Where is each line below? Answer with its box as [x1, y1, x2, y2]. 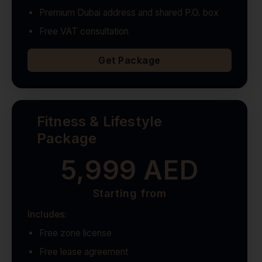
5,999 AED [60, 154, 199, 187]
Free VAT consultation [39, 26, 129, 37]
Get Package [98, 54, 161, 67]
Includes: [27, 209, 67, 220]
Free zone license [39, 227, 112, 239]
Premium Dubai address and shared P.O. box [39, 7, 219, 19]
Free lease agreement [39, 246, 128, 258]
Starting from [92, 187, 167, 200]
